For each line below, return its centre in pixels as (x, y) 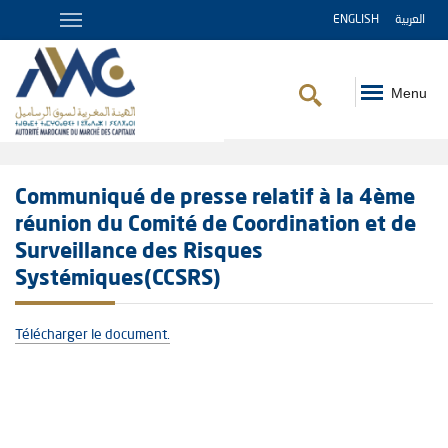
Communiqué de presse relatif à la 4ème (215, 198)
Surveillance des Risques (139, 252)
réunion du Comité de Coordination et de (215, 225)
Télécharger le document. (92, 335)
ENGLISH (356, 20)
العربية (410, 20)
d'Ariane (46, 173)
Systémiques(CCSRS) (118, 279)
